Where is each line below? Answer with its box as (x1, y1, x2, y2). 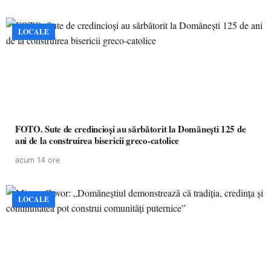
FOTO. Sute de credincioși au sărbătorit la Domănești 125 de (15, 122, 246, 135)
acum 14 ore (15, 155, 60, 165)
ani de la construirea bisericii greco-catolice (15, 134, 180, 147)
